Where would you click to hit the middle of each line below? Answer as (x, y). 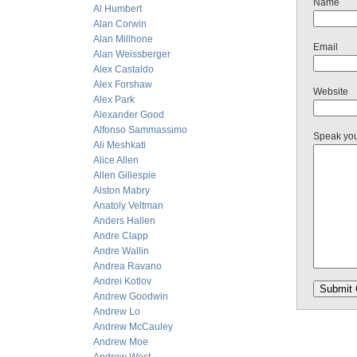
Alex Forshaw (123, 84)
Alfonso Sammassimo (140, 130)
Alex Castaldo (124, 69)
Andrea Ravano (127, 266)
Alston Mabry (122, 190)
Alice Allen (116, 160)
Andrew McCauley (133, 327)
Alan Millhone (123, 39)
